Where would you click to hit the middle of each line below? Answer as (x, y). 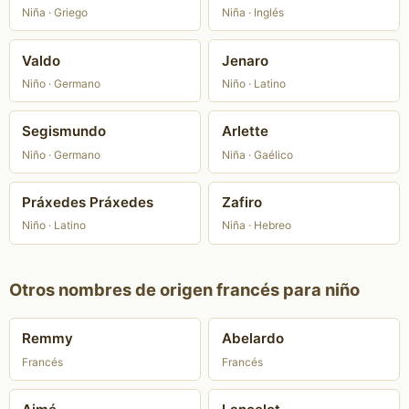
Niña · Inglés (252, 13)
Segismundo (64, 131)
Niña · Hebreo (256, 225)
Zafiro (241, 203)
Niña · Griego (55, 13)
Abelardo (252, 339)
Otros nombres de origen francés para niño (184, 289)
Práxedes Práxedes (88, 203)
